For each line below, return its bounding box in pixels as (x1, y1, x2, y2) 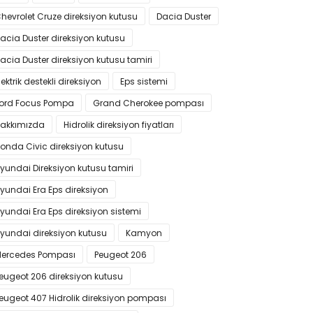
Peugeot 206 (94, 249, 147, 261)
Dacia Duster (156, 10, 211, 22)
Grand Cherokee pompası (93, 97, 204, 109)
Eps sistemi (120, 75, 168, 87)
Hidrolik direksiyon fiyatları (64, 119, 174, 131)
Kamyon (126, 227, 162, 239)
